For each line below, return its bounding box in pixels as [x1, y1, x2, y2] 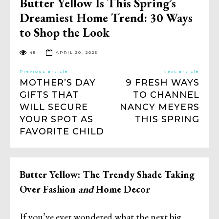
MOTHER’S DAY [20, 77, 96, 88]
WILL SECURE [20, 102, 88, 113]
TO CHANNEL [132, 89, 199, 101]
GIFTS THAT [20, 89, 79, 101]
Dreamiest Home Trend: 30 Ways [20, 10, 193, 26]
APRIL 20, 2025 [56, 50, 98, 55]
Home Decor [93, 183, 150, 196]
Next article [163, 69, 199, 74]
